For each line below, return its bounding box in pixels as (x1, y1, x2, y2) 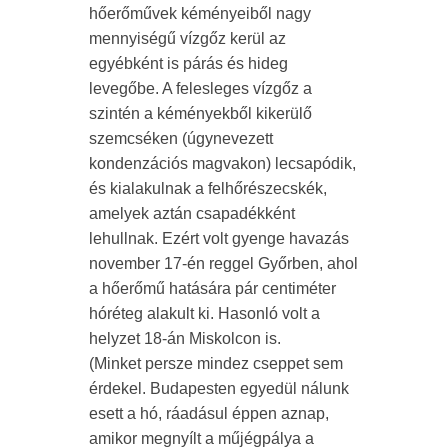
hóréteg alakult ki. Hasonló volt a (89, 304, 320, 322)
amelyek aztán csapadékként (89, 204, 295, 222)
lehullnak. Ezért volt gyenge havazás (89, 229, 349, 247)
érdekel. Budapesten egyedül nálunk (89, 379, 349, 397)
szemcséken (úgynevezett (89, 129, 273, 147)
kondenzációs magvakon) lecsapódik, (89, 154, 356, 172)
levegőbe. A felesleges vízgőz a (89, 79, 312, 97)
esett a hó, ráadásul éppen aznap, (89, 404, 329, 422)
